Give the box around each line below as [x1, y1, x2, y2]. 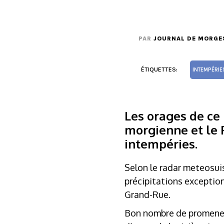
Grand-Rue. [124, 189, 170, 200]
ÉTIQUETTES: [141, 66, 177, 73]
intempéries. [124, 136, 197, 151]
